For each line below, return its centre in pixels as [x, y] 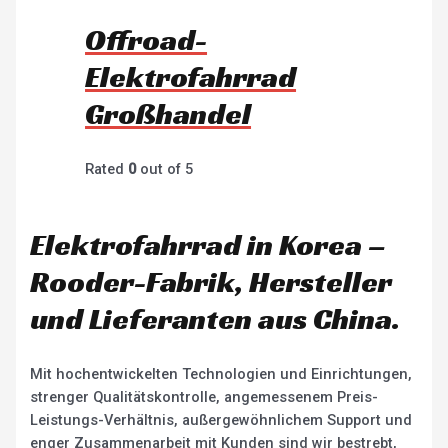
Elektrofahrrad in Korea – [208, 245]
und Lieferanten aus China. [215, 319]
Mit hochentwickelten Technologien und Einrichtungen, [221, 374]
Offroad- [146, 39]
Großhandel [168, 113]
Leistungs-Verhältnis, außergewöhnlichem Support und [221, 420]
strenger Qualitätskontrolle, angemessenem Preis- [204, 397]
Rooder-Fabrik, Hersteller [211, 282]
